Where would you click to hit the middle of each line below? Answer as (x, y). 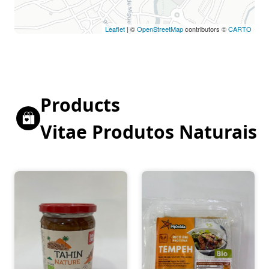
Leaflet (115, 29)
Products (80, 104)
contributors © (206, 29)
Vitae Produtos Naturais (149, 131)
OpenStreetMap (160, 29)
